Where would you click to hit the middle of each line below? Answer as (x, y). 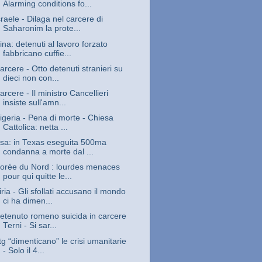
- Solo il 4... (23, 250)
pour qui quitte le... (37, 177)
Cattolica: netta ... (35, 127)
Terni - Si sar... (30, 226)
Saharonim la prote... (42, 29)
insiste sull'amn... (34, 102)
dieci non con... (31, 78)
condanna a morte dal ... (48, 152)
